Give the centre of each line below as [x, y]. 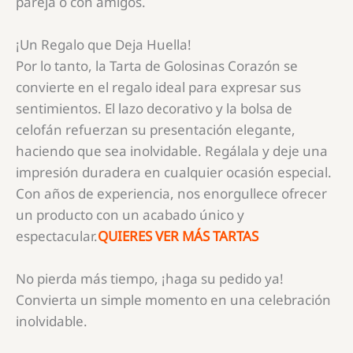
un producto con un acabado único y [130, 215]
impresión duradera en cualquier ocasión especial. [174, 173]
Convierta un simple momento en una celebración [173, 300]
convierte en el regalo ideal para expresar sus [158, 87]
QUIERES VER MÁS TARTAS [178, 236]
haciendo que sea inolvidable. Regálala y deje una [172, 151]
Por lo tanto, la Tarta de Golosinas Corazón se [157, 66]
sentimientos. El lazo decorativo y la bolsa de [154, 109]
